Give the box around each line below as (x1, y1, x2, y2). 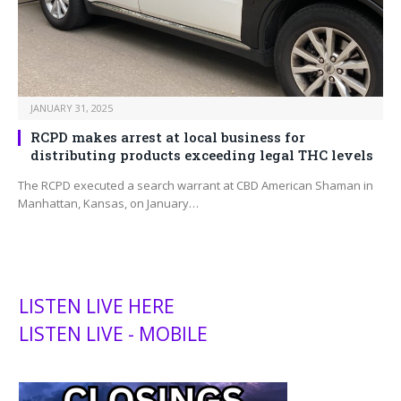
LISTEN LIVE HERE (19, 294, 175, 320)
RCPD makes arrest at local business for (30, 128, 305, 147)
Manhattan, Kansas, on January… (18, 195, 199, 212)
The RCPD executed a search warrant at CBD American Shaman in (18, 177, 373, 194)
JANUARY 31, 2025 (30, 101, 113, 115)
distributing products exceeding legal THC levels (30, 146, 373, 165)
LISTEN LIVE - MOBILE (19, 321, 208, 347)
